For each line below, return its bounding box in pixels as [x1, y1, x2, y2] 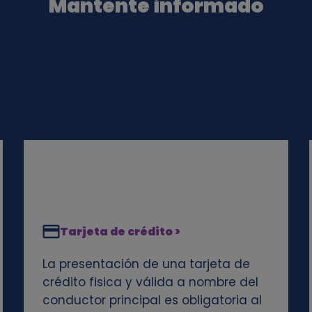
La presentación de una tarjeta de [42, 255, 250, 272]
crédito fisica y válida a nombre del [42, 273, 258, 290]
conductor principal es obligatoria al [42, 291, 262, 309]
